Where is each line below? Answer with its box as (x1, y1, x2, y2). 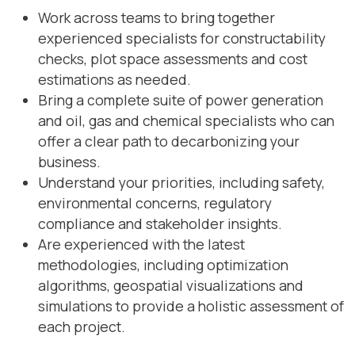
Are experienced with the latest (38, 235, 245, 254)
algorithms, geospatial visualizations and (38, 276, 303, 296)
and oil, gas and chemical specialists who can (38, 111, 334, 131)
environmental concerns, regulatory (38, 193, 272, 213)
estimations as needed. (38, 70, 191, 90)
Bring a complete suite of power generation (38, 90, 323, 110)
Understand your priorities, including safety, (38, 173, 325, 193)
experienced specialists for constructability (38, 29, 326, 48)
